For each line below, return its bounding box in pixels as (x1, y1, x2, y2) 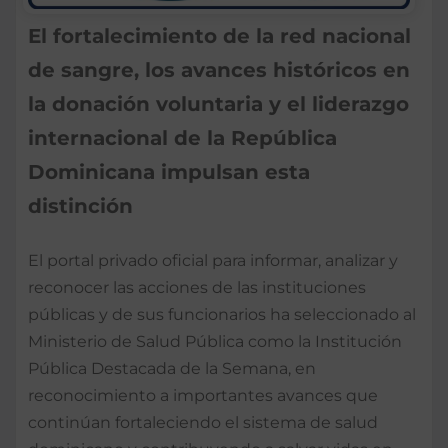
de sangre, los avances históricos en (28, 57, 410, 82)
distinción (28, 193, 133, 218)
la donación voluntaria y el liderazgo (28, 91, 409, 116)
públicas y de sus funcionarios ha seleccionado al (28, 304, 416, 324)
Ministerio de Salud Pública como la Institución (28, 331, 402, 351)
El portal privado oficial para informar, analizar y (28, 250, 398, 270)
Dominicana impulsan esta (28, 159, 310, 184)
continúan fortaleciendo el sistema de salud (28, 412, 378, 432)
